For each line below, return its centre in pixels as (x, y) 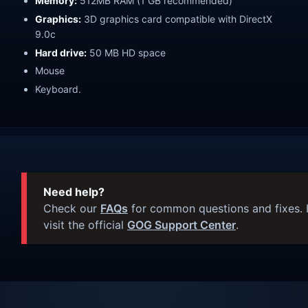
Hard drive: (61, 52)
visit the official (85, 225)
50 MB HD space (126, 52)
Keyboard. (58, 89)
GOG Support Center (181, 225)
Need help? (74, 192)
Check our (72, 209)
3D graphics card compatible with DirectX (177, 19)
